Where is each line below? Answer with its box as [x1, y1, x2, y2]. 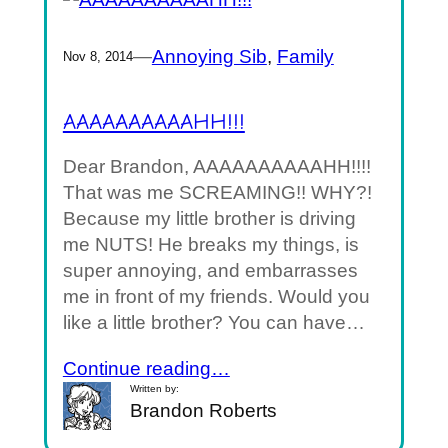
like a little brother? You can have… [62, 312, 365, 334]
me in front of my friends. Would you [62, 286, 370, 308]
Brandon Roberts [130, 399, 278, 421]
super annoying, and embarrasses [62, 260, 358, 282]
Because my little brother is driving [62, 208, 356, 230]
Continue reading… [62, 357, 230, 379]
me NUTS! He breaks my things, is [62, 234, 359, 256]
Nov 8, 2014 [62, 48, 133, 64]
